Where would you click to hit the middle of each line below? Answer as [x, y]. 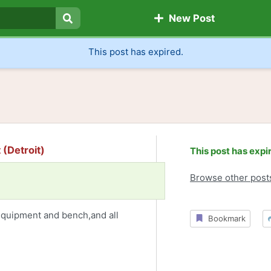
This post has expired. [135, 52]
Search [85, 32]
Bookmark [224, 218]
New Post [189, 18]
